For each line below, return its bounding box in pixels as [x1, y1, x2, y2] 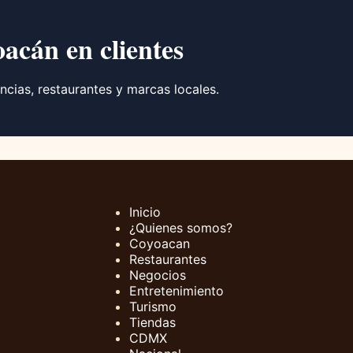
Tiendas [129, 314, 176, 331]
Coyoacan [129, 236, 190, 252]
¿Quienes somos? [129, 220, 232, 236]
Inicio [129, 204, 161, 221]
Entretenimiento [129, 283, 224, 299]
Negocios [129, 267, 186, 284]
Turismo [129, 299, 176, 315]
